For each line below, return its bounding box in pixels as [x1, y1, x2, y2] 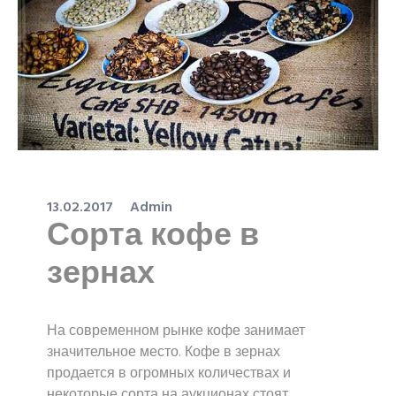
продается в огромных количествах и [47, 362, 291, 385]
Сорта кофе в [47, 210, 259, 263]
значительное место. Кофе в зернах [47, 340, 280, 364]
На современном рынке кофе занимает [47, 319, 305, 343]
